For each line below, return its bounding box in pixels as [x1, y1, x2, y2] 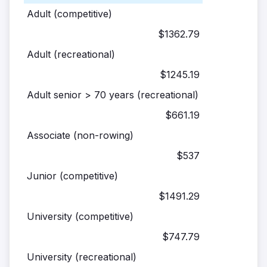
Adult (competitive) [27, 8, 112, 20]
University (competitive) [27, 210, 136, 223]
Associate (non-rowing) [27, 129, 133, 142]
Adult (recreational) [27, 48, 115, 61]
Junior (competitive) [27, 170, 118, 182]
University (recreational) [27, 251, 139, 263]
